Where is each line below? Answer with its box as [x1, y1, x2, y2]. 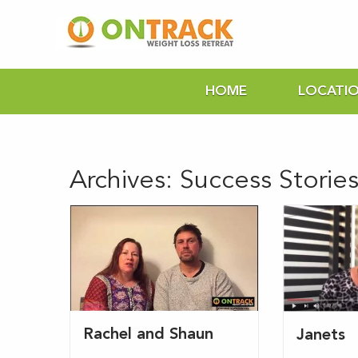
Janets [296, 328, 345, 344]
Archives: [70, 169, 180, 195]
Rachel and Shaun [83, 327, 213, 344]
